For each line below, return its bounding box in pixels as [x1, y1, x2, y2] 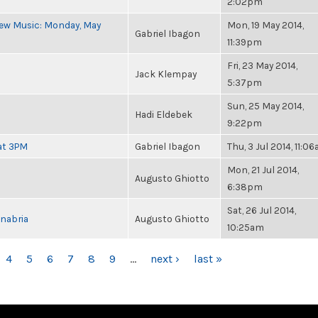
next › [150, 252, 180, 265]
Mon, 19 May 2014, [227, 19, 304, 31]
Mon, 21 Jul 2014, [227, 164, 299, 175]
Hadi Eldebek [135, 109, 192, 120]
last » [194, 252, 222, 265]
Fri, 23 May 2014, [227, 60, 297, 71]
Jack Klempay [135, 68, 197, 79]
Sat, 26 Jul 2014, [227, 204, 296, 216]
